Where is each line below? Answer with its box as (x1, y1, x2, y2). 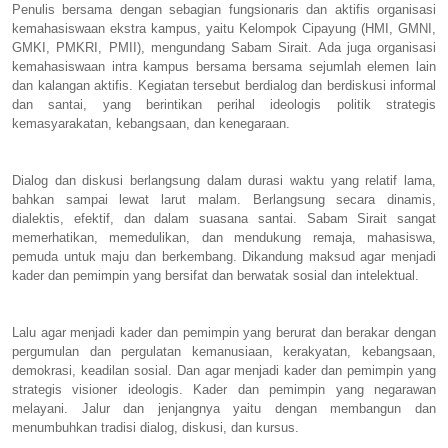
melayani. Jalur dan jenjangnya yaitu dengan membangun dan (12, 400, 436, 416)
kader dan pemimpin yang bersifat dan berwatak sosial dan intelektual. (12, 267, 423, 283)
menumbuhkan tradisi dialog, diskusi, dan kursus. (12, 419, 299, 435)
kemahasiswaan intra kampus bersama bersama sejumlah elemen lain (12, 58, 436, 74)
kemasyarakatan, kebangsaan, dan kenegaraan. (12, 115, 294, 131)
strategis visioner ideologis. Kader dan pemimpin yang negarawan (12, 381, 436, 397)
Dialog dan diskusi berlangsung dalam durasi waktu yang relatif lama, (12, 172, 436, 188)
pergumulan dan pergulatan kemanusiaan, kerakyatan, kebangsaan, (12, 343, 436, 359)
